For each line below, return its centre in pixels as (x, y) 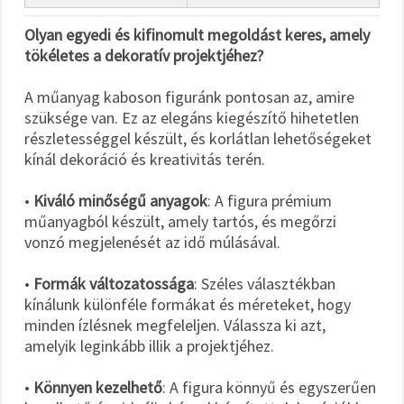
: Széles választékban (265, 283)
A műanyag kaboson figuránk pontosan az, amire (189, 96)
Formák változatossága (114, 283)
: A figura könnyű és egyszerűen (269, 387)
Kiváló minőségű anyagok (120, 200)
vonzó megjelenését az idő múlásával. (152, 242)
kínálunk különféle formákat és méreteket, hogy (188, 304)
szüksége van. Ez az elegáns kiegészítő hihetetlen (192, 117)
